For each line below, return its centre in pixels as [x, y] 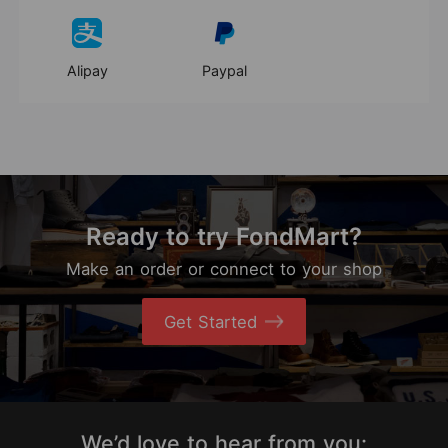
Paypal [224, 70]
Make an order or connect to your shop [224, 268]
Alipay [87, 70]
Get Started [211, 321]
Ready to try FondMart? [224, 237]
